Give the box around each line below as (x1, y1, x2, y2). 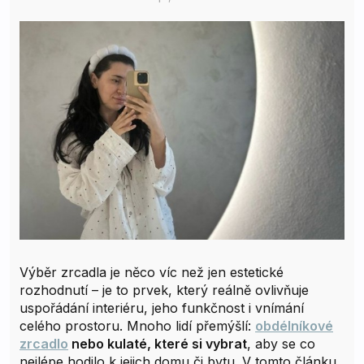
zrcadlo (19, 335, 68, 352)
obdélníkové (255, 317, 333, 334)
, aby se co (247, 335, 315, 352)
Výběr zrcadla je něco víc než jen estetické (19, 263, 284, 280)
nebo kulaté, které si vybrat (68, 335, 247, 352)
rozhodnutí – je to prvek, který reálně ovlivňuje (19, 281, 309, 298)
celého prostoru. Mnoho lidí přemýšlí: (19, 317, 255, 334)
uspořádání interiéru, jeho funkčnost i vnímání (19, 299, 304, 316)
